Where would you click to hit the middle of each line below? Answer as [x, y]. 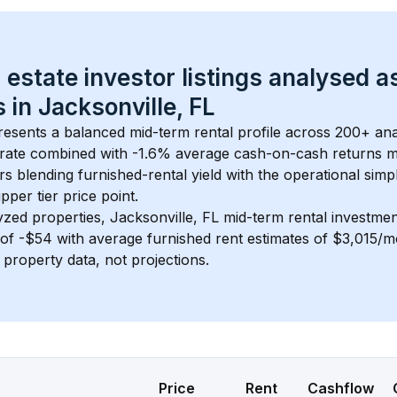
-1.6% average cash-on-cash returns [257, 153]
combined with [79, 153]
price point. [98, 196]
